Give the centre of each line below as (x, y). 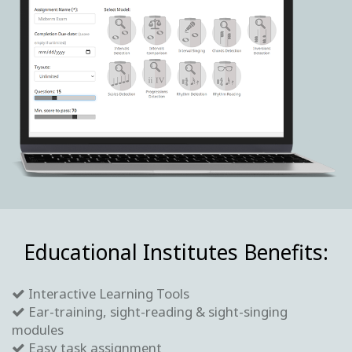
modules (38, 329)
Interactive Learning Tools (107, 293)
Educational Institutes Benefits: (176, 252)
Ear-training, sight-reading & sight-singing (156, 311)
